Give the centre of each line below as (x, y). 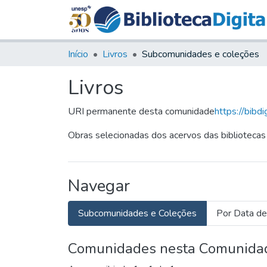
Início (78, 54)
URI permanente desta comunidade (141, 111)
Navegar (99, 186)
